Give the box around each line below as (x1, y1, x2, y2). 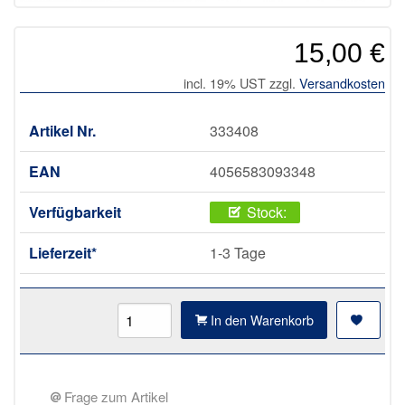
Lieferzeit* (29, 241, 97, 263)
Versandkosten (299, 72, 385, 92)
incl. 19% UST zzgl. (184, 72, 299, 92)
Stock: (246, 201, 287, 222)
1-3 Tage (210, 241, 266, 263)
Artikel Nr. (29, 119, 96, 141)
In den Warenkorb (210, 309, 314, 329)
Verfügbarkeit (29, 201, 121, 222)
